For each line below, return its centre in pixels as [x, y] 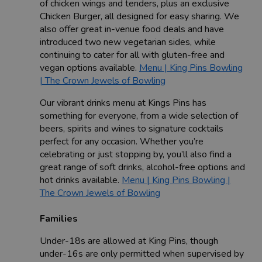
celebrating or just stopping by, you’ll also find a [136, 154]
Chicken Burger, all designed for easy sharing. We [139, 16]
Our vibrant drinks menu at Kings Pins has [123, 103]
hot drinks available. [81, 180]
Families [59, 218]
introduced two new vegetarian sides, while [128, 42]
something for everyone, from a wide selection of [139, 116]
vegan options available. [89, 68]
